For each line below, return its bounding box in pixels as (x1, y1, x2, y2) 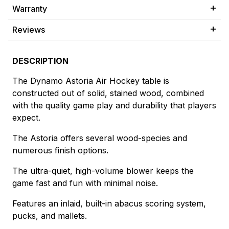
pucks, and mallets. (12, 211, 87, 221)
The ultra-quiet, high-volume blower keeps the (12, 166, 194, 176)
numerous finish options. (12, 145, 108, 156)
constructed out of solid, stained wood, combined (12, 88, 204, 99)
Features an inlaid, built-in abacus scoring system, (12, 198, 206, 209)
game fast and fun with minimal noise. (12, 178, 158, 189)
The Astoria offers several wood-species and (12, 133, 187, 144)
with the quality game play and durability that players (12, 100, 216, 111)
